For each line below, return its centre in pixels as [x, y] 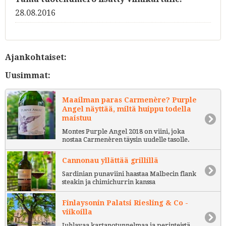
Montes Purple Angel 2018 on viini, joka [123, 132]
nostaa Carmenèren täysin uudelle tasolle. [126, 140]
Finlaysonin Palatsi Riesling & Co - [125, 203]
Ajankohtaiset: [36, 57]
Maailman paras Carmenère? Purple [129, 100]
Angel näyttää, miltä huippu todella [127, 109]
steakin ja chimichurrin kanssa [109, 182]
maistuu [77, 118]
